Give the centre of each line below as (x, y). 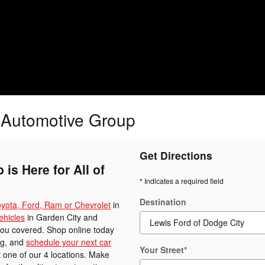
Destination (163, 202)
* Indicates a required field (182, 181)
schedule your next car (69, 242)
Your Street (162, 250)
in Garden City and (61, 217)
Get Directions (176, 155)
